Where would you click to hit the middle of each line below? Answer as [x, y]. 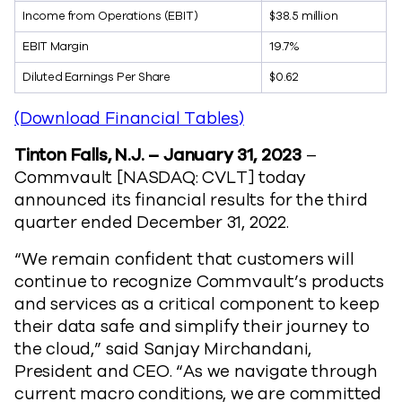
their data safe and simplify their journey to [192, 327]
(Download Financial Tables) [129, 118]
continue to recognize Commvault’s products [200, 282]
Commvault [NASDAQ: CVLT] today [161, 178]
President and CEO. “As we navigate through [197, 371]
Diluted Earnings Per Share [97, 77]
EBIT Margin [56, 47]
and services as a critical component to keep [197, 304]
